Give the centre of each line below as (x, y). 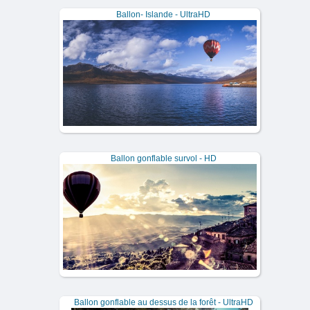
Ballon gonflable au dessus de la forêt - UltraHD (163, 302)
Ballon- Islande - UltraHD (163, 15)
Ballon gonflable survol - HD (163, 158)
